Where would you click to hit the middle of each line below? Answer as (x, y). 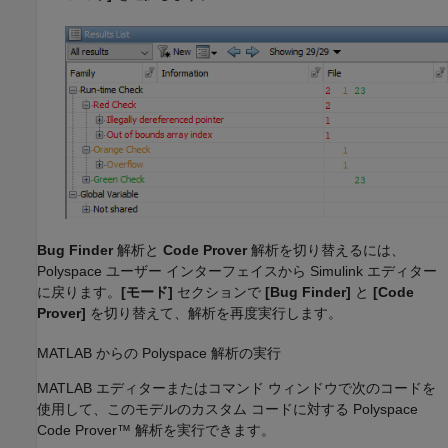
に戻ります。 (79, 292)
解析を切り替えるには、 (326, 250)
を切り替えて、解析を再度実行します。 (214, 313)
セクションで (219, 292)
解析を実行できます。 (203, 430)
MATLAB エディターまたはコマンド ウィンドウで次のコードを (236, 388)
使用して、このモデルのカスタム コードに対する (195, 409)
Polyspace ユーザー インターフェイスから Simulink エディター (237, 271)
